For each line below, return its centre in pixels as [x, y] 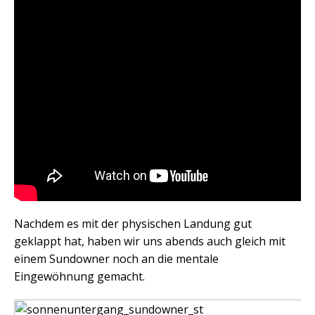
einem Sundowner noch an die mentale [116, 259]
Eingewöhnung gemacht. [79, 277]
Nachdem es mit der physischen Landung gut [133, 224]
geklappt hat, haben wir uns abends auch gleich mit [150, 242]
